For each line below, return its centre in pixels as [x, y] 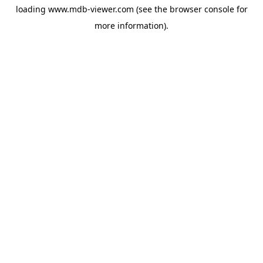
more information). [131, 26]
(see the [150, 9]
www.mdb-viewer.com [91, 9]
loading [32, 9]
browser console [202, 9]
